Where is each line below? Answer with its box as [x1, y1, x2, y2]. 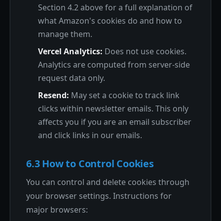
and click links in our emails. [38, 130, 142, 141]
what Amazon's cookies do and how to [38, 15, 182, 26]
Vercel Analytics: [38, 46, 103, 57]
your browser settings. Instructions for [26, 190, 172, 201]
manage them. [38, 29, 92, 39]
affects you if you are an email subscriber [38, 116, 191, 127]
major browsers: [26, 204, 88, 215]
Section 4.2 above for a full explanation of [38, 2, 192, 13]
